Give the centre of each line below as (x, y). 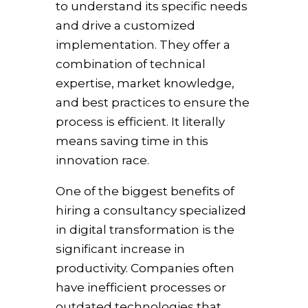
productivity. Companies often (145, 268)
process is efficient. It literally (140, 122)
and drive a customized (125, 25)
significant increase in (120, 249)
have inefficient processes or (141, 287)
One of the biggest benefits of (145, 191)
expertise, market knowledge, (145, 83)
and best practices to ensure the (152, 102)
